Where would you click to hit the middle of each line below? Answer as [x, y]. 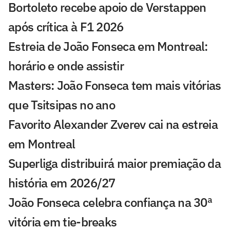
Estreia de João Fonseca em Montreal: [108, 46]
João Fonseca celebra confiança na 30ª [110, 202]
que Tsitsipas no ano [62, 104]
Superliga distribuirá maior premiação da [114, 163]
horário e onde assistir [66, 65]
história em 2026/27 [62, 183]
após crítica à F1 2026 [66, 26]
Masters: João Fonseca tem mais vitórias [115, 85]
